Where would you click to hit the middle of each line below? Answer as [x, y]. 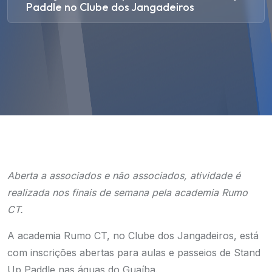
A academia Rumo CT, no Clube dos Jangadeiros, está [133, 236]
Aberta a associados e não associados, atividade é [124, 175]
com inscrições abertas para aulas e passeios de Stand [134, 253]
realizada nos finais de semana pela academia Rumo [127, 192]
